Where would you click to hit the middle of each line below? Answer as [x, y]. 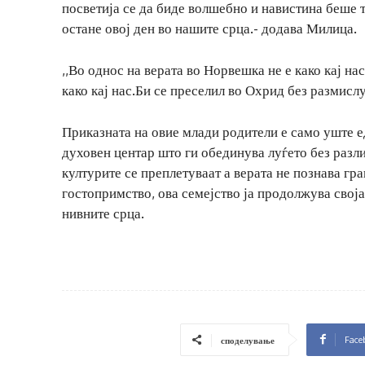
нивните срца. [103, 213]
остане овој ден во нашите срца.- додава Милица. [209, 28]
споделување [248, 340]
